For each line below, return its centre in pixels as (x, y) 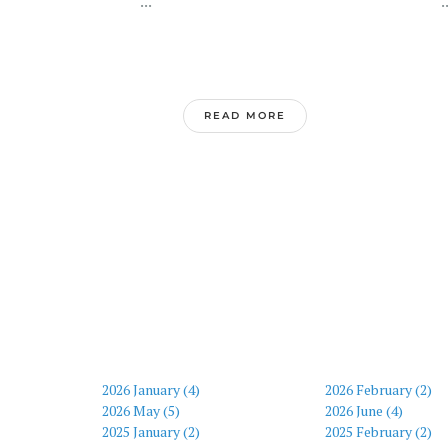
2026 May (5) (141, 410)
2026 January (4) (151, 389)
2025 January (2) (151, 431)
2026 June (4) (363, 410)
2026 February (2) (378, 389)
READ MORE (245, 115)
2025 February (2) (378, 431)
